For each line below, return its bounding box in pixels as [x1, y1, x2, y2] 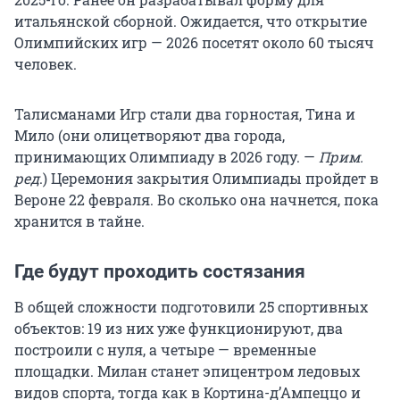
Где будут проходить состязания [14, 261, 305, 283]
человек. [14, 54, 77, 74]
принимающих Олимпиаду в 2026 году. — [14, 147, 319, 167]
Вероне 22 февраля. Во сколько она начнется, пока [14, 190, 379, 210]
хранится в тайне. [14, 212, 145, 231]
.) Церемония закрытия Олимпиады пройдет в [39, 169, 379, 188]
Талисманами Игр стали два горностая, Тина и [14, 104, 355, 124]
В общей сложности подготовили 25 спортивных [14, 297, 368, 317]
